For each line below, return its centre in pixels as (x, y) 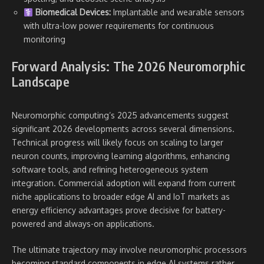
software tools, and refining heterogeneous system (110, 170)
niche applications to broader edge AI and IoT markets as (121, 197)
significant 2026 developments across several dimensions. (123, 129)
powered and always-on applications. (83, 224)
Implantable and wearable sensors (177, 12)
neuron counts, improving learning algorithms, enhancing (121, 156)
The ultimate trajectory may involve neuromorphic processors (129, 250)
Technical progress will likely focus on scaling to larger (118, 143)
